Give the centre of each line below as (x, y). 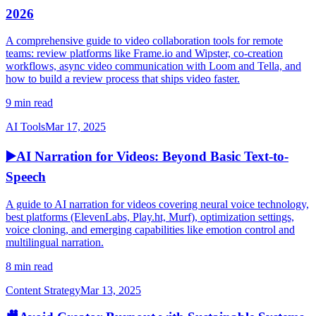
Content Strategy (43, 290)
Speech (26, 177)
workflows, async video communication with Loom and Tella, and (153, 66)
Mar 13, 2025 (111, 290)
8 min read (29, 266)
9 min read (29, 103)
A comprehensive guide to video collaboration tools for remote (144, 41)
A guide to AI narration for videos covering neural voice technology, (157, 204)
